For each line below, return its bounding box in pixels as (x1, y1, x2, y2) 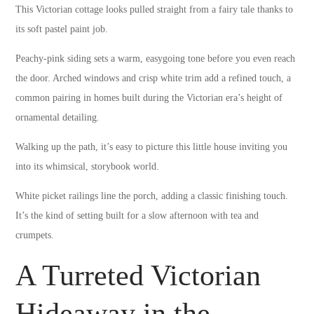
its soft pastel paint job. (15, 23, 109, 34)
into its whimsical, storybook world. (15, 161, 160, 172)
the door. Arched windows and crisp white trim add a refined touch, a (15, 72, 292, 83)
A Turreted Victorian (15, 259, 261, 292)
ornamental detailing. (15, 111, 100, 123)
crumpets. (15, 229, 55, 240)
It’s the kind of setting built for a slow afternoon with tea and (15, 210, 259, 221)
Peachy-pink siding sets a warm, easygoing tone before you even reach (15, 53, 296, 64)
